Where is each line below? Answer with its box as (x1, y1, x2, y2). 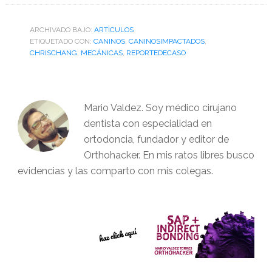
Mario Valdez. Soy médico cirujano (83, 101, 237, 114)
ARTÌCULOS (93, 25, 134, 34)
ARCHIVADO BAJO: (29, 25, 94, 34)
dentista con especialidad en (83, 117, 212, 129)
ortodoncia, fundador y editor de (83, 133, 229, 145)
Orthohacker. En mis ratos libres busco (83, 149, 254, 161)
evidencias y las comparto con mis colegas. (17, 165, 213, 177)
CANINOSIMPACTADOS (128, 36, 205, 46)
